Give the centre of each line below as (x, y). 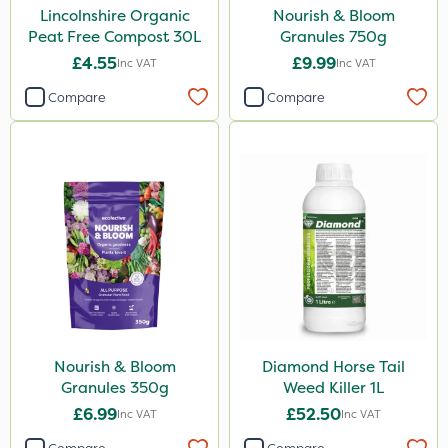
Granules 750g (333, 36)
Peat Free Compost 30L (114, 36)
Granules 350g (114, 387)
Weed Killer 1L (333, 387)
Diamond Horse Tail (333, 366)
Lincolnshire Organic (114, 15)
